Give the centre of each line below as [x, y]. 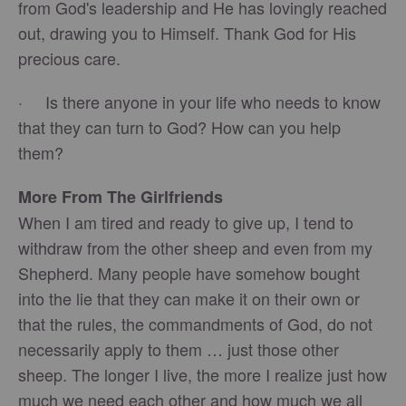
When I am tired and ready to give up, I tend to [186, 222]
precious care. [69, 58]
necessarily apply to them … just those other [179, 349]
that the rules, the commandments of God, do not [195, 324]
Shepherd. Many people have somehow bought [189, 273]
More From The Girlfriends [123, 197]
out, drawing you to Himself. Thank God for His [187, 33]
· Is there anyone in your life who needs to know [199, 101]
